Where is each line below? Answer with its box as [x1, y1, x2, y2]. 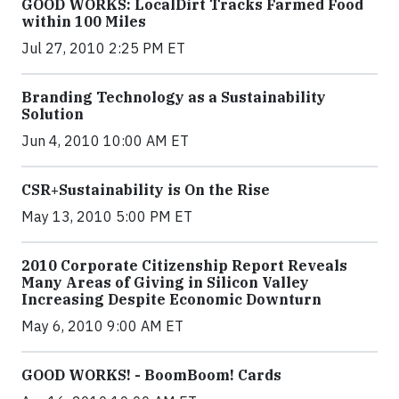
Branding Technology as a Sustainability [21, 88, 326, 107]
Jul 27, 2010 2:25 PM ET [21, 39, 185, 58]
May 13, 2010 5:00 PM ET [21, 208, 192, 226]
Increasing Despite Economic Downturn [21, 290, 322, 309]
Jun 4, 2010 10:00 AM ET [21, 132, 189, 151]
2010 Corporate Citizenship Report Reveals [21, 256, 347, 275]
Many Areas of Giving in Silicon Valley [21, 273, 309, 292]
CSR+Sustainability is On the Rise [21, 181, 270, 199]
